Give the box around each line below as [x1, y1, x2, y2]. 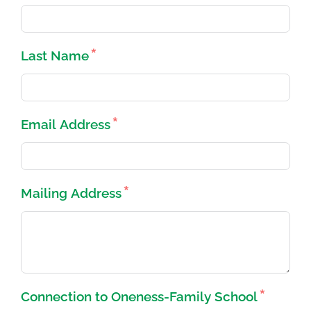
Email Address [21, 117, 110, 133]
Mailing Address [21, 185, 121, 201]
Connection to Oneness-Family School [21, 289, 258, 305]
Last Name [21, 48, 89, 64]
